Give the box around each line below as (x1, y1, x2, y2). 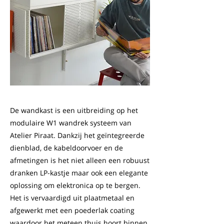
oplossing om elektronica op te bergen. (10, 180, 140, 190)
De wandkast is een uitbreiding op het (10, 105, 138, 115)
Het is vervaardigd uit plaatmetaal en (10, 193, 134, 202)
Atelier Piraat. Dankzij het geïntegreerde (10, 130, 144, 140)
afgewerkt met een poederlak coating (10, 205, 134, 215)
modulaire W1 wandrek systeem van (10, 118, 131, 127)
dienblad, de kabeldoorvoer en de (10, 143, 123, 152)
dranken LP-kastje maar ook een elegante (10, 168, 148, 177)
